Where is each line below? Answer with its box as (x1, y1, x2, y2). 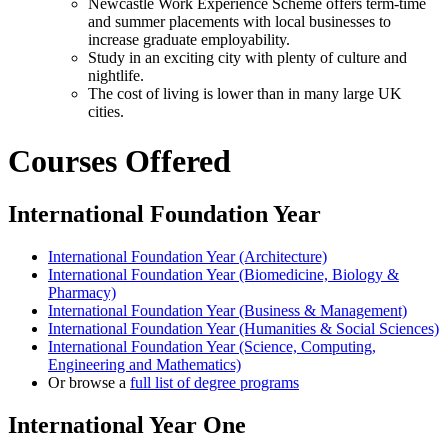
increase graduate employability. (88, 31, 290, 49)
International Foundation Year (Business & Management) (48, 302, 407, 320)
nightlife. (88, 67, 144, 85)
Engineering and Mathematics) (48, 356, 241, 374)
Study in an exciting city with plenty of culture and (88, 49, 407, 67)
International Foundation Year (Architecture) (48, 248, 327, 266)
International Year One (8, 412, 246, 439)
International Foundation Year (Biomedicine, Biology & (48, 266, 399, 284)
